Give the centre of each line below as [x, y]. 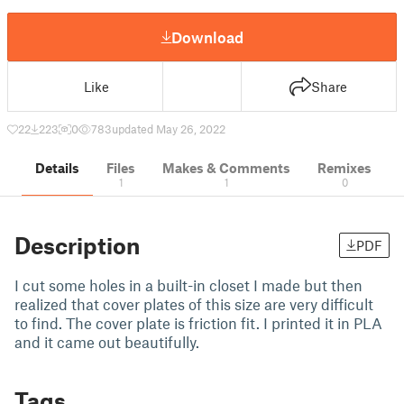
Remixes [344, 168]
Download [207, 37]
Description [77, 245]
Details [57, 168]
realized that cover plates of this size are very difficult [194, 304]
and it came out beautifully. [109, 342]
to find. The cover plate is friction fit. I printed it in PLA [198, 323]
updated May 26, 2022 [169, 129]
